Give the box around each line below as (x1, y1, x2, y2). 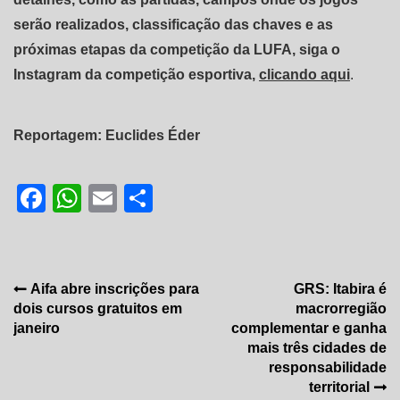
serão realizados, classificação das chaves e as (13, 16, 333, 32)
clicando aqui (259, 66, 350, 82)
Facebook (46, 181, 172, 214)
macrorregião (296, 300, 387, 316)
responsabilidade (269, 359, 387, 375)
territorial (309, 379, 370, 395)
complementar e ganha (231, 320, 387, 336)
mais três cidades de (247, 339, 387, 355)
